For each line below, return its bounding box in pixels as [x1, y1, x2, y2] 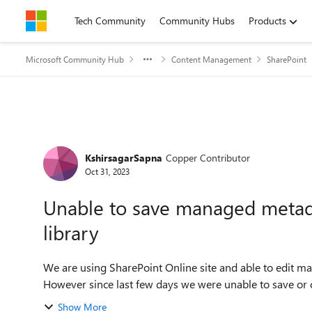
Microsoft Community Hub [26, 54, 124, 65]
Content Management [171, 54, 251, 65]
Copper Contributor [166, 150, 250, 164]
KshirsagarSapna [85, 150, 162, 164]
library [43, 219, 99, 245]
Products [249, 14, 286, 27]
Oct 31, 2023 [85, 165, 130, 177]
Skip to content [40, 14, 104, 27]
